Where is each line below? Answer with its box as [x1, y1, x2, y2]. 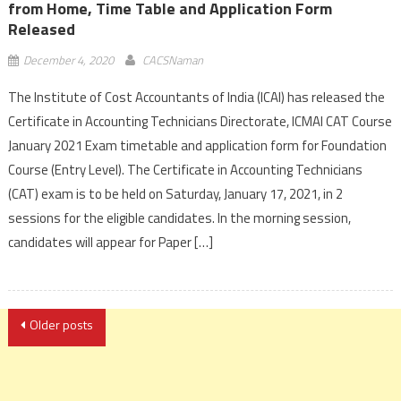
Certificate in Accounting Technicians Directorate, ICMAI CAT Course [7, 110, 392, 132]
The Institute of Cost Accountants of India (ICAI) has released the [7, 86, 385, 107]
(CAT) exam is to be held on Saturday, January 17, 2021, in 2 [7, 183, 343, 204]
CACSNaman [141, 50, 203, 69]
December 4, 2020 [22, 50, 114, 69]
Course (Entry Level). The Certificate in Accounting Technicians [7, 158, 363, 180]
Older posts [29, 314, 93, 334]
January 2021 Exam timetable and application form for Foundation [7, 134, 387, 156]
